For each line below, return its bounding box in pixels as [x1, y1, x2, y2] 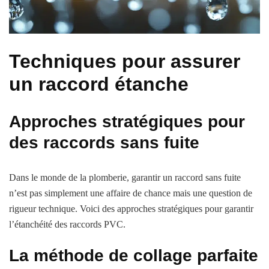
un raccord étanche [9, 73, 189, 95]
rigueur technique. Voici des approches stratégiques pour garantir [9, 204, 253, 214]
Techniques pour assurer [9, 50, 240, 72]
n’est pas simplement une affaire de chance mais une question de [9, 188, 252, 199]
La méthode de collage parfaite [9, 246, 258, 265]
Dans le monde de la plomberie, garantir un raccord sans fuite [9, 172, 241, 183]
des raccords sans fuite [9, 133, 199, 153]
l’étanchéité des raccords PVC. [9, 219, 125, 230]
